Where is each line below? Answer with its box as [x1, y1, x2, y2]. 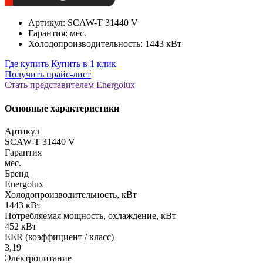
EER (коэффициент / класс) [5, 231, 114, 242]
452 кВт [5, 221, 36, 231]
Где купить [5, 59, 49, 69]
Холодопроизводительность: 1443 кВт [28, 39, 181, 49]
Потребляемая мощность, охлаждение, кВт [5, 210, 176, 221]
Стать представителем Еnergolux [5, 80, 135, 90]
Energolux [5, 178, 43, 189]
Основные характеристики [5, 103, 119, 113]
